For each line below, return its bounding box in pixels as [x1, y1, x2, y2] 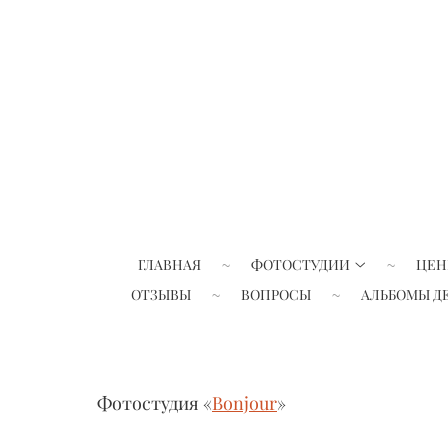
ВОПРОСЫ [240, 284, 311, 304]
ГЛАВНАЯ [138, 254, 202, 274]
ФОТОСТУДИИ [251, 254, 351, 274]
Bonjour [212, 390, 277, 415]
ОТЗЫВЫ [130, 284, 191, 304]
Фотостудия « [97, 390, 212, 415]
